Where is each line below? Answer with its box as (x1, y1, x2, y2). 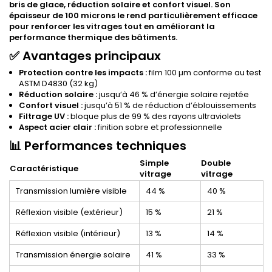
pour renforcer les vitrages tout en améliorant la (9, 21, 215, 33)
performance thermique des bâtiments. (9, 32, 177, 44)
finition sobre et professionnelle (96, 121, 222, 134)
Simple (140, 157, 169, 169)
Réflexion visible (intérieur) (16, 228, 120, 240)
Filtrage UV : (19, 110, 69, 123)
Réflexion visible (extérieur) (16, 206, 123, 219)
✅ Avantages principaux (9, 47, 161, 65)
